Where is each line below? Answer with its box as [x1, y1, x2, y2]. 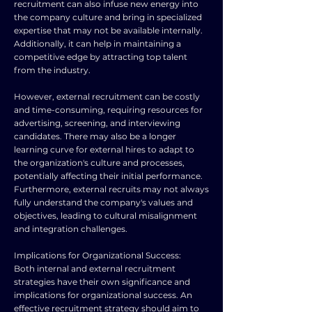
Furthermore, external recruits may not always [14, 184, 209, 194]
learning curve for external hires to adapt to [14, 144, 194, 155]
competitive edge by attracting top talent [14, 52, 187, 62]
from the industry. [14, 65, 91, 75]
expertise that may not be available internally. [14, 25, 203, 36]
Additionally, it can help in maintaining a [14, 38, 181, 49]
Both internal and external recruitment [14, 263, 175, 274]
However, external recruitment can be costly [14, 91, 200, 102]
